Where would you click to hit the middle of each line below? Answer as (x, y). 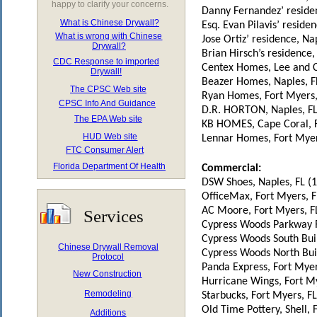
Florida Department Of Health (109, 166)
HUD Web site (110, 137)
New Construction (108, 274)
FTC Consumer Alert (105, 150)
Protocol (108, 257)
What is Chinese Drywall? (110, 23)
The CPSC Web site (108, 89)
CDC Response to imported (106, 62)
